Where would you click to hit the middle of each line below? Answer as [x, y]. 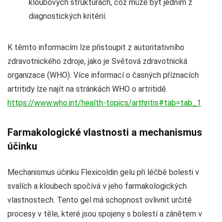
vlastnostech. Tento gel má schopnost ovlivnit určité [100, 200]
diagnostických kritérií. [68, 16]
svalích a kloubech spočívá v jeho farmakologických [97, 186]
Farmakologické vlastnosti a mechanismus [105, 132]
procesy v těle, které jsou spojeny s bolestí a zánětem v [105, 214]
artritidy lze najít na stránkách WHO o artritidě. [87, 89]
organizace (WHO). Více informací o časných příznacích [103, 75]
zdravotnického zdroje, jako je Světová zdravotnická [97, 61]
